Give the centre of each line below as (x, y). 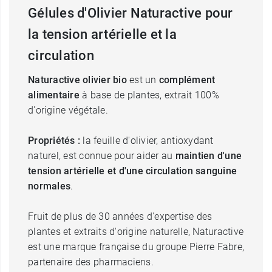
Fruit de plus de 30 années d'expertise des (120, 216)
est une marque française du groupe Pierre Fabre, (136, 247)
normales (49, 186)
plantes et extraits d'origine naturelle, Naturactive (136, 232)
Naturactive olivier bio (79, 80)
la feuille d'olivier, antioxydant (147, 141)
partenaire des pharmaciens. (91, 262)
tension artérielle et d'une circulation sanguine (132, 171)
